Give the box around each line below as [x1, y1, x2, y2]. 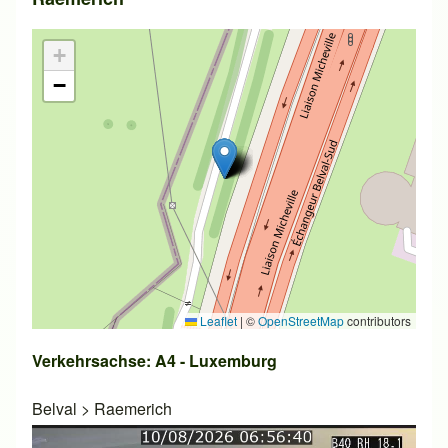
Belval [32, 397, 77, 421]
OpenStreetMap [258, 312, 344, 330]
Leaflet [197, 312, 237, 330]
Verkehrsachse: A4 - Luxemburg [32, 349, 277, 373]
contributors [344, 312, 411, 330]
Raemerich [94, 397, 172, 421]
